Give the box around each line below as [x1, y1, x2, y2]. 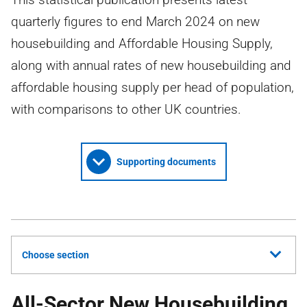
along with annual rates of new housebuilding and [11, 58, 291, 73]
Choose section [22, 249, 89, 260]
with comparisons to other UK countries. [11, 101, 241, 117]
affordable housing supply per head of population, [11, 79, 294, 95]
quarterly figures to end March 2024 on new [11, 14, 260, 29]
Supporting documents [116, 156, 216, 167]
